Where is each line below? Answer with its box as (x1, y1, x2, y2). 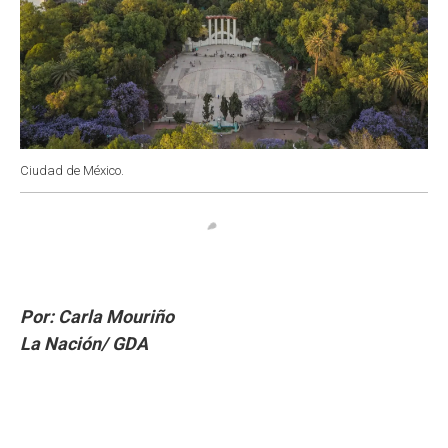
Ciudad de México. (20, 162, 124, 178)
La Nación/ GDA (20, 332, 148, 354)
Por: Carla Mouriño (20, 305, 174, 327)
